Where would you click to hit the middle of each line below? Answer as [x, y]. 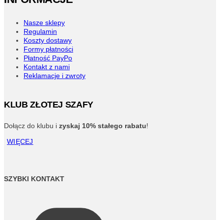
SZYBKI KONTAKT [34, 179]
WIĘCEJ [20, 142]
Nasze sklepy [44, 22]
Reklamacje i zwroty [55, 75]
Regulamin [40, 31]
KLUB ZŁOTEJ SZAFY [49, 104]
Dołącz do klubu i [31, 126]
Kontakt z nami [47, 67]
